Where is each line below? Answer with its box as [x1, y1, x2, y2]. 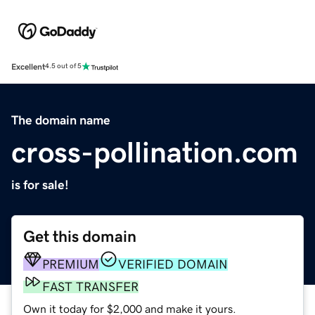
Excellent [11, 62, 45, 71]
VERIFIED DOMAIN [118, 257, 228, 271]
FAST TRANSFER [42, 280, 139, 293]
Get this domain [23, 228, 136, 245]
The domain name [11, 113, 110, 127]
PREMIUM [42, 257, 99, 271]
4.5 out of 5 [45, 63, 82, 70]
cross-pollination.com [11, 137, 298, 167]
